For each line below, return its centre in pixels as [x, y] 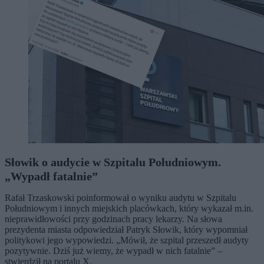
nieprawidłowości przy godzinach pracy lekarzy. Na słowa [113, 219]
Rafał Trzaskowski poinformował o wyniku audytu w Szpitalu [121, 198]
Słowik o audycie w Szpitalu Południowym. [113, 162]
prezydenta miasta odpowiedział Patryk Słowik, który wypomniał [126, 230]
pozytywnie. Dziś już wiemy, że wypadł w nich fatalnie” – [113, 251]
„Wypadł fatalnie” [51, 176]
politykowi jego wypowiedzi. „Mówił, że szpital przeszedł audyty [127, 240]
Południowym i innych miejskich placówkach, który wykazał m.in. [129, 208]
